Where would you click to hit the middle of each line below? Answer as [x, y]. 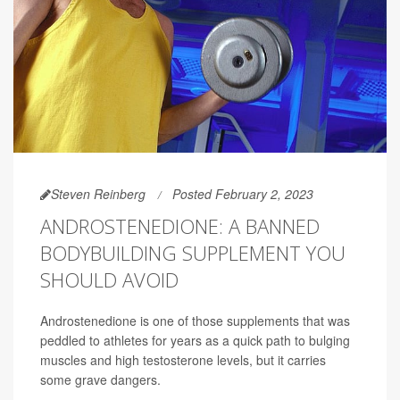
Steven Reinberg [98, 193]
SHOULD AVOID [109, 279]
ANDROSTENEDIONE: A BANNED [180, 225]
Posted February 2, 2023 [243, 193]
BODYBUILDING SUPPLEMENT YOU [193, 252]
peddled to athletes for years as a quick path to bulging [195, 340]
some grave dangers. [100, 379]
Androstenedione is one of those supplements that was [195, 320]
